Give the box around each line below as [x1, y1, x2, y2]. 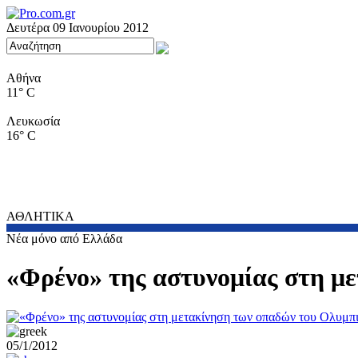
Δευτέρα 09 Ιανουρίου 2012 [6, 21, 149, 34]
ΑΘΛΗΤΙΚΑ [6, 209, 74, 223]
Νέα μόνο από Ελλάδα [6, 232, 122, 245]
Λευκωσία [6, 114, 60, 128]
